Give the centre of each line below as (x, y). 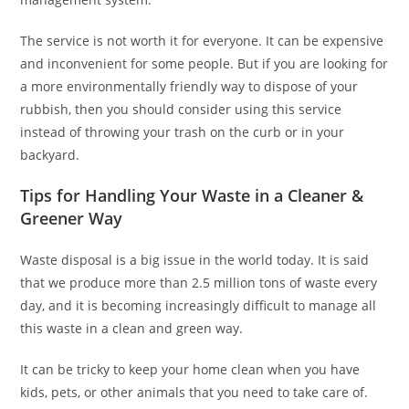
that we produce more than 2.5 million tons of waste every (199, 283)
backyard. (50, 155)
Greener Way (72, 219)
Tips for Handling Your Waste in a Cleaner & (192, 196)
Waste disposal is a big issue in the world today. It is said (195, 260)
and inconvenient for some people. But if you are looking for (204, 64)
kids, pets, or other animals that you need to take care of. (194, 393)
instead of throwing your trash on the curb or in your (183, 132)
